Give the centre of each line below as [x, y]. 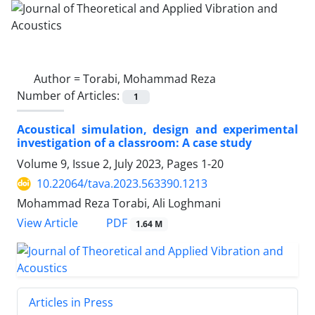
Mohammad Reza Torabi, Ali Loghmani [119, 204]
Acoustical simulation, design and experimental [157, 130]
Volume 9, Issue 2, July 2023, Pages [109, 164]
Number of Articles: [70, 96]
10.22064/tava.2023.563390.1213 [122, 184]
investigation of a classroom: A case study [134, 143]
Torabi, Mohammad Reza [149, 79]
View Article [47, 223]
